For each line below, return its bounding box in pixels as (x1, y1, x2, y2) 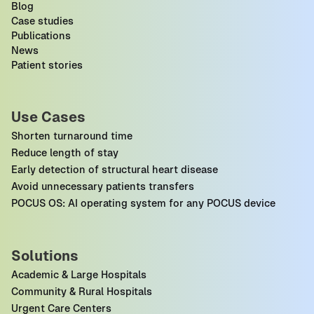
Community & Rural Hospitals (11, 285, 152, 298)
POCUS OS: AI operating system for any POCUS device (11, 196, 275, 210)
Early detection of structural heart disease (11, 163, 218, 176)
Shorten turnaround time (11, 129, 132, 142)
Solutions (11, 246, 78, 265)
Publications (11, 29, 71, 42)
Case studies (11, 14, 74, 27)
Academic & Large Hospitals (11, 268, 146, 281)
